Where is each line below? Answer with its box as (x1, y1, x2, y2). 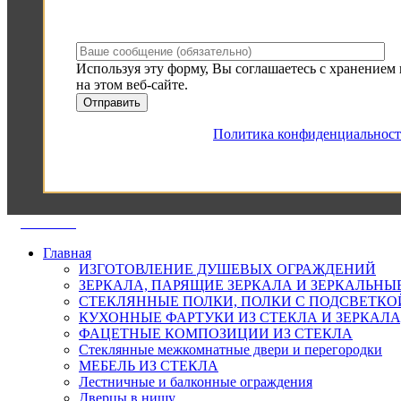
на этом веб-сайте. (76, 77, 188, 93)
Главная (43, 245, 91, 261)
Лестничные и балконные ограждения (79, 374, 312, 390)
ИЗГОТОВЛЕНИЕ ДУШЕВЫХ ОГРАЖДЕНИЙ (79, 261, 376, 277)
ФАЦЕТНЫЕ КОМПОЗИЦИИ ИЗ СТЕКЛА (79, 326, 353, 342)
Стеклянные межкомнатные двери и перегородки (79, 342, 382, 358)
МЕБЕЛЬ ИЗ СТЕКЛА (79, 358, 218, 374)
